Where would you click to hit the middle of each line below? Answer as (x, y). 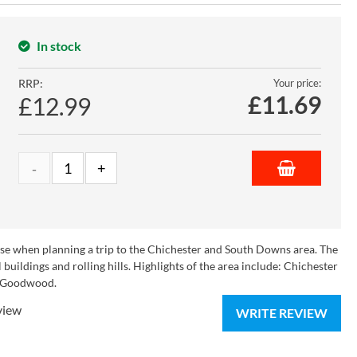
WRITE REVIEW (281, 312)
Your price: (297, 82)
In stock (59, 45)
